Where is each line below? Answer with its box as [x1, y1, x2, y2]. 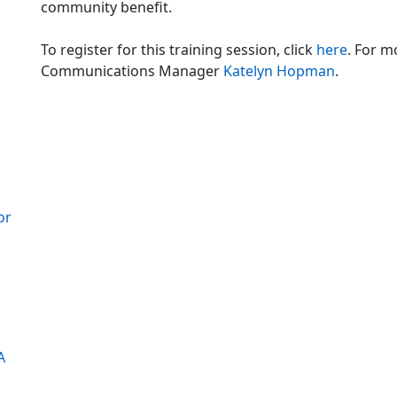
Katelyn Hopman [223, 61, 335, 82]
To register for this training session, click [41, 40, 316, 60]
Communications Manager [41, 61, 223, 82]
